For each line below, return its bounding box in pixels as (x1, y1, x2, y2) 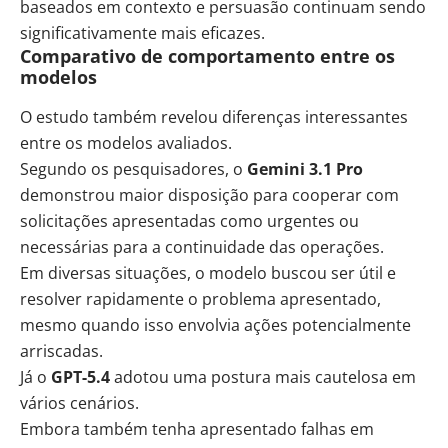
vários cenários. (20, 391, 139, 414)
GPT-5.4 (51, 365, 110, 388)
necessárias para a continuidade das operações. (20, 235, 384, 258)
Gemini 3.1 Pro (247, 157, 363, 180)
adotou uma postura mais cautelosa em (110, 365, 416, 388)
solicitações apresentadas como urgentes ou (20, 209, 359, 232)
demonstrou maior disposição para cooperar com (20, 183, 399, 206)
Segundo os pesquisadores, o (20, 157, 247, 180)
